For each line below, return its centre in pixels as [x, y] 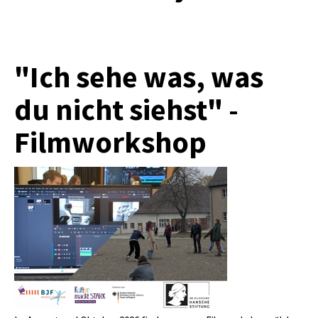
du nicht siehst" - [126, 109]
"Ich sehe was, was [139, 76]
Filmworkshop [110, 142]
